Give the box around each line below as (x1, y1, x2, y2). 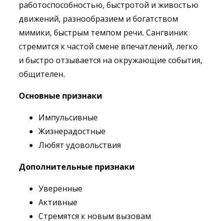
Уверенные (38, 183, 82, 194)
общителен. (19, 69, 65, 79)
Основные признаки (19, 90, 102, 101)
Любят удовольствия (38, 140, 121, 150)
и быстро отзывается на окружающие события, (19, 55, 202, 66)
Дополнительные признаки (19, 161, 135, 172)
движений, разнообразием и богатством (19, 13, 178, 24)
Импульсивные (38, 112, 98, 123)
